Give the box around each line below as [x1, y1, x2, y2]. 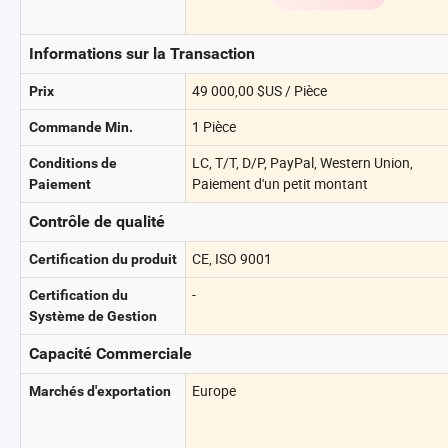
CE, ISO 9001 [192, 249, 272, 268]
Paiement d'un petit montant [192, 174, 368, 193]
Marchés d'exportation [29, 383, 171, 399]
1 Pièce [192, 117, 236, 136]
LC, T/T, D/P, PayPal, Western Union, [192, 153, 413, 172]
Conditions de [29, 155, 117, 171]
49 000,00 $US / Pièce [192, 81, 327, 100]
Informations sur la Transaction [29, 44, 255, 63]
